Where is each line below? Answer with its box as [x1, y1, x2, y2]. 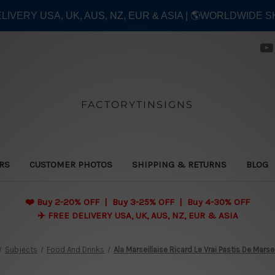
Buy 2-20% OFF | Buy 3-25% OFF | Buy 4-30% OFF [37, 196, 250, 207]
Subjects [5, 244, 38, 254]
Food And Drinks [47, 244, 105, 254]
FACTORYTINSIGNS [81, 98, 194, 110]
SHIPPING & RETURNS [132, 158, 227, 170]
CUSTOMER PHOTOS [29, 158, 113, 170]
